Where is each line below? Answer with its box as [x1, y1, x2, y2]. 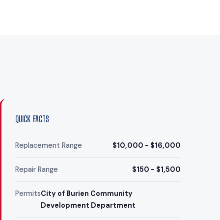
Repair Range [15, 165, 58, 174]
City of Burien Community [40, 189, 133, 198]
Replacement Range [15, 141, 82, 150]
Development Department [40, 201, 136, 210]
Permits [15, 189, 41, 198]
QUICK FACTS [15, 114, 50, 125]
